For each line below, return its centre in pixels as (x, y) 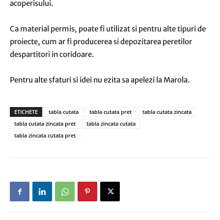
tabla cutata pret (110, 112)
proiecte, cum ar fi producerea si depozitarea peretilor (101, 41)
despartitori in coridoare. (52, 54)
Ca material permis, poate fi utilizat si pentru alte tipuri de (108, 29)
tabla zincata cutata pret (45, 135)
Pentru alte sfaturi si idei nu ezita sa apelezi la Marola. (100, 80)
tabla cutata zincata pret (45, 124)
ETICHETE (26, 112)
